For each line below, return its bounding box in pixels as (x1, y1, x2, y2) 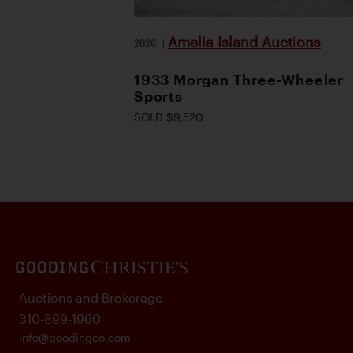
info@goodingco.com (19, 331, 131, 344)
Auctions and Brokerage (19, 290, 162, 305)
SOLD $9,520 (134, 110, 203, 124)
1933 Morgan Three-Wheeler (134, 72, 344, 87)
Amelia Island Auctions (168, 34, 321, 50)
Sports (134, 88, 183, 104)
